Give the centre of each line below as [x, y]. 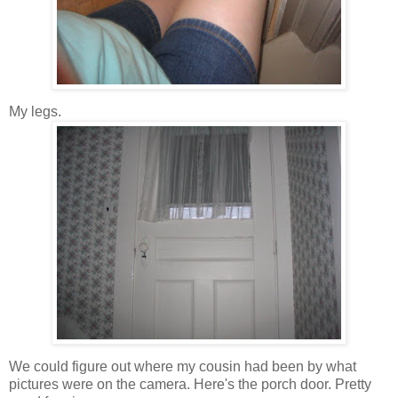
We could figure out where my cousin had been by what [183, 366]
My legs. [35, 111]
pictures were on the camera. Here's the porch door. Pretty [190, 384]
